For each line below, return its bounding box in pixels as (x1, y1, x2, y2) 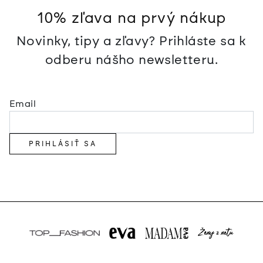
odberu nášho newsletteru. (45, 51, 218, 67)
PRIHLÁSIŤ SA (29, 139, 97, 148)
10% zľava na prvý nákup (36, 8, 227, 26)
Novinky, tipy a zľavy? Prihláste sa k (16, 32, 247, 48)
